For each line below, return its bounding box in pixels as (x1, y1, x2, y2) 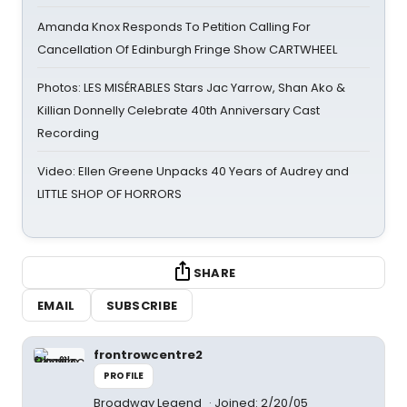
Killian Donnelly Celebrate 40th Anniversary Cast (37, 102, 320, 119)
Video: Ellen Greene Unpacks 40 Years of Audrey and (37, 163, 349, 180)
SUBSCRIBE (105, 296, 178, 314)
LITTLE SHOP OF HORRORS (37, 185, 182, 203)
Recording (37, 124, 99, 142)
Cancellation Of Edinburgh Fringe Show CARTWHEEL (37, 41, 337, 58)
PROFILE (104, 369, 144, 382)
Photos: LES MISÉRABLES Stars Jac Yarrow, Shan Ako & (37, 79, 345, 96)
